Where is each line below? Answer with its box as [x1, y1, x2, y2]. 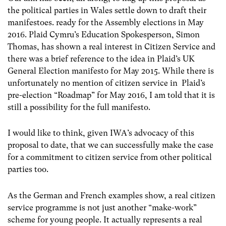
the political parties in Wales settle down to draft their [8, 6, 206, 16]
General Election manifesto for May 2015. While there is [8, 66, 214, 76]
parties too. [8, 164, 48, 175]
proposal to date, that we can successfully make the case [8, 140, 213, 150]
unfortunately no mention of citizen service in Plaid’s [8, 78, 205, 88]
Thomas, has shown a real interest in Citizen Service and [8, 42, 215, 52]
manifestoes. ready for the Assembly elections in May [8, 18, 204, 28]
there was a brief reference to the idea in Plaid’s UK [8, 54, 195, 64]
